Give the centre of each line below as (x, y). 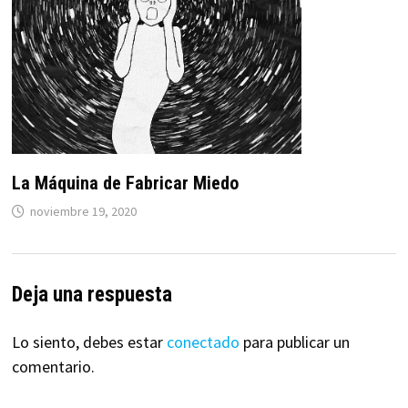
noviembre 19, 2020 (83, 212)
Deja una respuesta (92, 295)
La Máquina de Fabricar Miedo (125, 184)
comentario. (53, 367)
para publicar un (294, 342)
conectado (203, 342)
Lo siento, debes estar (89, 342)
